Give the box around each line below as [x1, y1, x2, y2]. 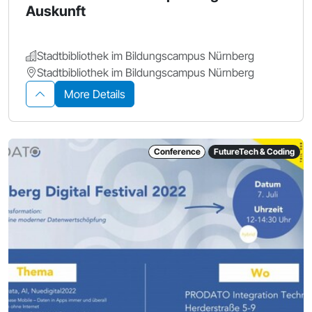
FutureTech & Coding [214, 146, 295, 157]
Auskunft [26, 3, 86, 20]
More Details [64, 87, 125, 102]
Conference [153, 146, 201, 157]
